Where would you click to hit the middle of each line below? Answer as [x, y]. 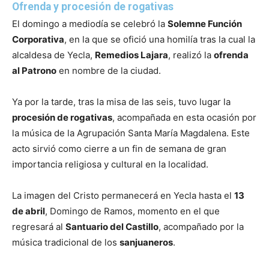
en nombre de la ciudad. [109, 70]
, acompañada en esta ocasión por [184, 117]
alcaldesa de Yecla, [53, 55]
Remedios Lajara [131, 55]
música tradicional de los [66, 242]
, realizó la [191, 55]
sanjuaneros [146, 242]
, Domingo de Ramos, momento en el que [132, 211]
